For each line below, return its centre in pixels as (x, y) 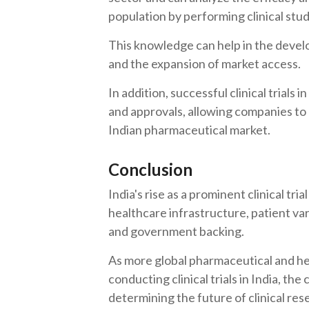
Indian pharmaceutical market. (189, 130)
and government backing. (177, 231)
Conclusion (150, 169)
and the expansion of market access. (206, 63)
